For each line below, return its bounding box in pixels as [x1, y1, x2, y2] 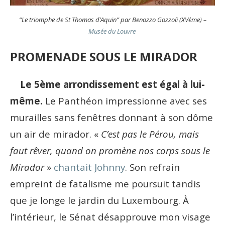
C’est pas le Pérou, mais [101, 128, 199, 141]
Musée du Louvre [88, 27, 137, 36]
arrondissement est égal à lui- [61, 78, 205, 91]
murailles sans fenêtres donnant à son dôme [10, 111, 213, 124]
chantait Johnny [54, 161, 125, 174]
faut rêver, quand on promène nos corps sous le [10, 144, 210, 157]
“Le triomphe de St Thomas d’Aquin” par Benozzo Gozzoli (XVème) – [19, 15, 206, 25]
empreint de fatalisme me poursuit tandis [10, 177, 200, 190]
